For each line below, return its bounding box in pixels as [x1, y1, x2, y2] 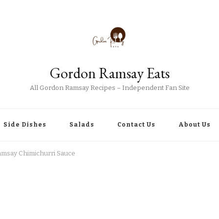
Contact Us [117, 121, 155, 128]
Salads [69, 121, 94, 128]
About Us [178, 121, 211, 128]
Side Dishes [3, 121, 46, 128]
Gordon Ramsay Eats [49, 64, 170, 83]
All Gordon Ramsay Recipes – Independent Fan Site [29, 84, 190, 92]
